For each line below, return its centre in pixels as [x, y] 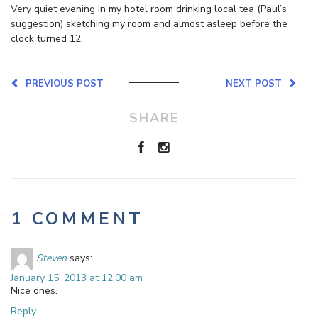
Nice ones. [34, 290]
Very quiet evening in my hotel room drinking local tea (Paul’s [149, 9]
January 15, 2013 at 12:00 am [77, 278]
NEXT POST [257, 83]
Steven [51, 258]
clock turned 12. [47, 38]
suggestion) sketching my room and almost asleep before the [149, 23]
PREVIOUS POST [62, 83]
